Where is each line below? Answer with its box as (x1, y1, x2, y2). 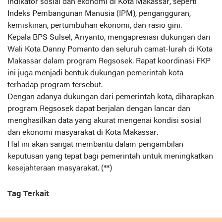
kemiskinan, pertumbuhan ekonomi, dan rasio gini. (7, 22, 182, 30)
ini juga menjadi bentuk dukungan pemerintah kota (7, 69, 183, 77)
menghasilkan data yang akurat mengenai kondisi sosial (7, 117, 201, 125)
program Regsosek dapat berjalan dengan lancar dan (7, 105, 190, 113)
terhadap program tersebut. (7, 81, 103, 89)
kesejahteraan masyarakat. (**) (7, 165, 112, 172)
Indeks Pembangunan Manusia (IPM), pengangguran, (7, 10, 191, 18)
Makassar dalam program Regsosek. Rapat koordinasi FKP (7, 57, 211, 65)
